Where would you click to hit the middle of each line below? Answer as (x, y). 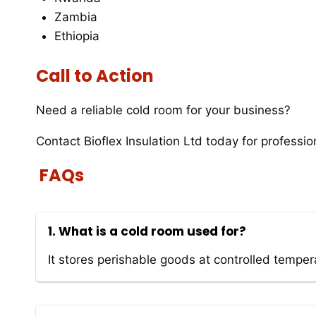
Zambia (75, 17)
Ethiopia (77, 36)
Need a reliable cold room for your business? (163, 110)
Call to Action (95, 76)
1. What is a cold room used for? (147, 232)
